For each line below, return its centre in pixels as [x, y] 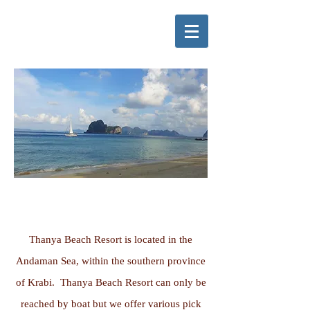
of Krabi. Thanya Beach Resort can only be [111, 282]
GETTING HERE [111, 202]
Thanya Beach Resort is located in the [111, 239]
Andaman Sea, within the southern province [111, 261]
